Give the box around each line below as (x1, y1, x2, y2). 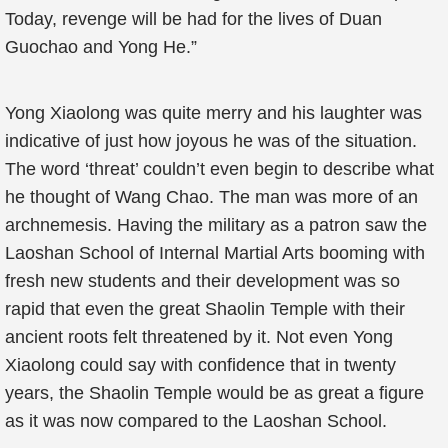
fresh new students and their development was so (5, 271, 400, 291)
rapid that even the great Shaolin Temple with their (5, 299, 405, 319)
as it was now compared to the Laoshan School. (5, 411, 387, 431)
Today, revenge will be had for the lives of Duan (5, 9, 382, 29)
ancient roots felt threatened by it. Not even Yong (5, 327, 393, 347)
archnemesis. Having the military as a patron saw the (5, 215, 427, 235)
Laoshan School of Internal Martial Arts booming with (5, 243, 425, 263)
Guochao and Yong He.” (5, 37, 197, 57)
